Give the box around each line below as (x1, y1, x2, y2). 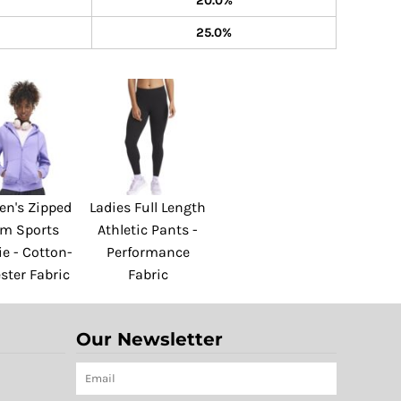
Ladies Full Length (90, 199, 207, 217)
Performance (106, 243, 190, 261)
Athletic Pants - (98, 221, 199, 239)
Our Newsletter (76, 328, 223, 351)
